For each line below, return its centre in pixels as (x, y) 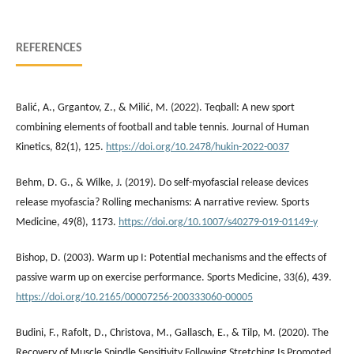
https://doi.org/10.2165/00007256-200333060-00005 (134, 297)
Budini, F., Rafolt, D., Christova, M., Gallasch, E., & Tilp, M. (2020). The (172, 333)
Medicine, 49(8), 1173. (67, 222)
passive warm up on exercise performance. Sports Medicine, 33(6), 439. (174, 277)
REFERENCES (49, 48)
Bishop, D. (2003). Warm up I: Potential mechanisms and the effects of (171, 258)
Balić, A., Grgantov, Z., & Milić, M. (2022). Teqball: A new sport (155, 107)
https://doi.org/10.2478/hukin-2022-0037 (198, 147)
